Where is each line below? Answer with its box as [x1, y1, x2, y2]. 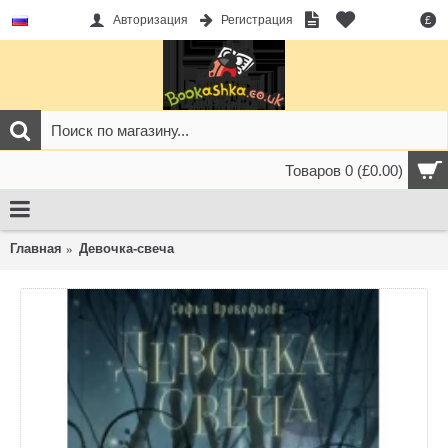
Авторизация [112, 13, 188, 28]
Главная [10, 241, 62, 256]
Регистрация [220, 13, 293, 28]
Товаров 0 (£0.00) [285, 162, 403, 179]
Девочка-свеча [79, 241, 174, 256]
